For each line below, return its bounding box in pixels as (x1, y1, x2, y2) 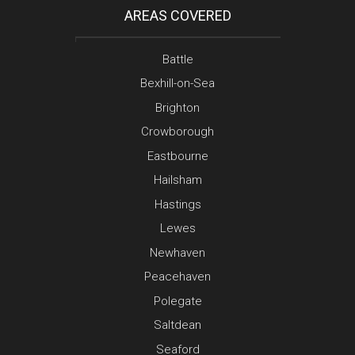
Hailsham (153, 173, 202, 188)
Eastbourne (147, 148, 208, 163)
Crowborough (141, 124, 214, 139)
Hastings (154, 197, 201, 212)
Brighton (155, 100, 200, 115)
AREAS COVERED (124, 6, 231, 24)
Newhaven (150, 245, 205, 260)
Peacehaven (144, 269, 211, 284)
